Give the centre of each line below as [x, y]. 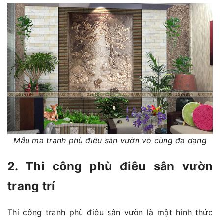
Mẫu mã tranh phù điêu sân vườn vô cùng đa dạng [110, 140]
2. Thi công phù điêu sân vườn [110, 166]
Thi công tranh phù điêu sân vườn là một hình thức [110, 212]
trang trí [31, 186]
